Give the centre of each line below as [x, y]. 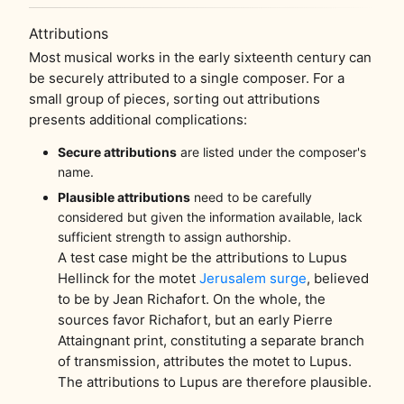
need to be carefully [251, 197]
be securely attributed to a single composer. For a [187, 78]
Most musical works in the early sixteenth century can [200, 57]
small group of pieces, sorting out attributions [174, 99]
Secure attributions [117, 152]
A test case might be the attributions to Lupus [202, 257]
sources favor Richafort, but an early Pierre [195, 319]
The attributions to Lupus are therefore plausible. [215, 381]
